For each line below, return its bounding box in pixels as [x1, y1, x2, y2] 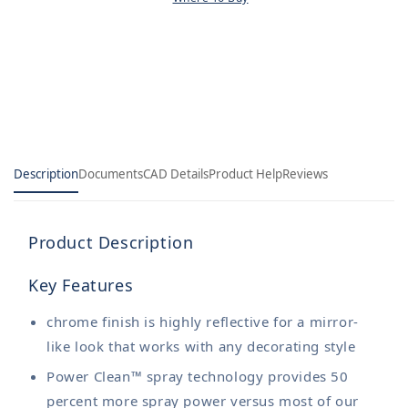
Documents [78, 166, 143, 182]
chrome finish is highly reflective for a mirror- [46, 312, 359, 331]
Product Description [28, 231, 194, 253]
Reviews [282, 166, 328, 182]
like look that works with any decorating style [46, 337, 356, 355]
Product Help [209, 166, 282, 182]
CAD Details [143, 166, 209, 182]
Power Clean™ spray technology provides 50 [46, 367, 349, 385]
